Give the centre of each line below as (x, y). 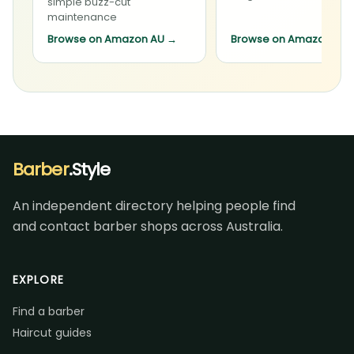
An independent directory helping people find (154, 205)
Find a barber (49, 311)
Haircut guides (52, 332)
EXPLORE (38, 279)
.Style (89, 169)
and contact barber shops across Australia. (148, 226)
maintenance (82, 17)
